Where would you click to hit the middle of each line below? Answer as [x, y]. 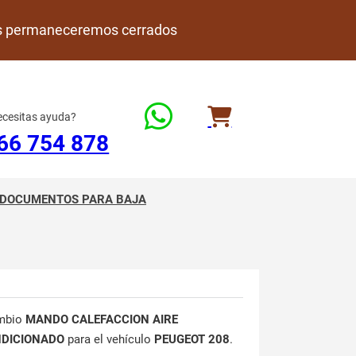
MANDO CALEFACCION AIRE [102, 319]
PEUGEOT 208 [192, 339]
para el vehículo [109, 339]
